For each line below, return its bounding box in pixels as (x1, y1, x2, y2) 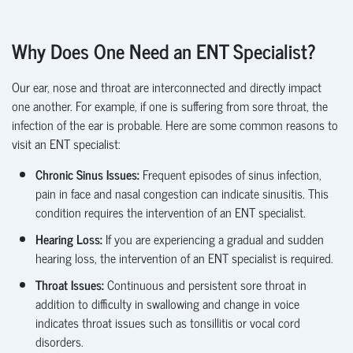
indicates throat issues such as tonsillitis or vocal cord (35, 311, 300, 333)
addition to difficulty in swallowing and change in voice (35, 292, 299, 314)
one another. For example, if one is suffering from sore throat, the (12, 95, 328, 116)
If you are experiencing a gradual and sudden (102, 228, 324, 249)
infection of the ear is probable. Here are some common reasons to (12, 113, 338, 135)
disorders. (35, 330, 90, 351)
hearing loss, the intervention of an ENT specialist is (35, 247, 291, 268)
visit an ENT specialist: (12, 132, 124, 154)
